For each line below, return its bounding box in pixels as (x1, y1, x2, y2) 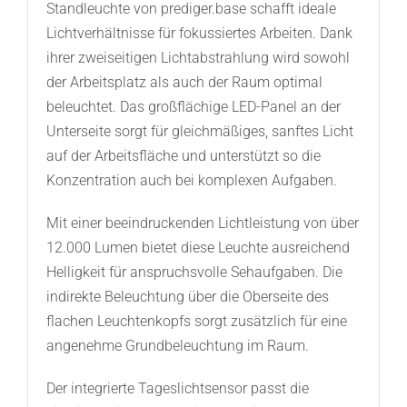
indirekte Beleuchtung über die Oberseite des (45, 288, 329, 306)
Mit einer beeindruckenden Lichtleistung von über (45, 214, 359, 233)
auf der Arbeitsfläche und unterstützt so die (45, 147, 321, 165)
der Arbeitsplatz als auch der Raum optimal (45, 74, 323, 92)
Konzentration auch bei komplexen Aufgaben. (45, 172, 337, 190)
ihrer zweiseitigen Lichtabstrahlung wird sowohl (45, 49, 350, 67)
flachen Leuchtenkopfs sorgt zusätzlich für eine (45, 313, 347, 331)
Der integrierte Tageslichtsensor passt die (45, 380, 309, 398)
